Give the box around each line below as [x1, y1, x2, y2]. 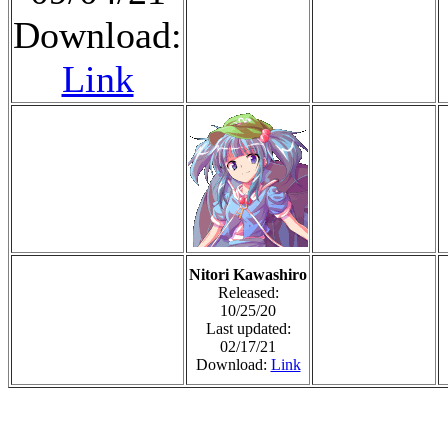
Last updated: [205, 319, 291, 337]
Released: [217, 283, 279, 301]
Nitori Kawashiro [189, 265, 307, 283]
